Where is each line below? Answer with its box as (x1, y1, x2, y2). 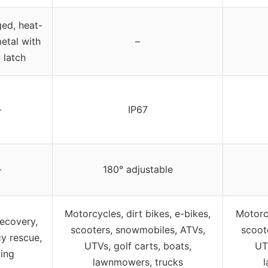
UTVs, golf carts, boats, (84, 239, 191, 252)
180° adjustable (102, 163, 173, 175)
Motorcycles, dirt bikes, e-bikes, (65, 207, 211, 220)
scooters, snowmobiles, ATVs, (70, 223, 205, 236)
